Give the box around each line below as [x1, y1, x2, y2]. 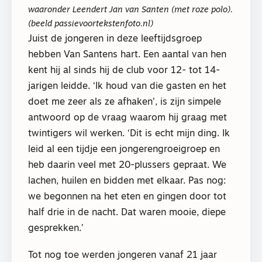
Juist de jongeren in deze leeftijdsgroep [28, 34, 202, 44]
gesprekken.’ [28, 223, 84, 233]
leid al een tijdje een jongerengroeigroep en [28, 144, 220, 154]
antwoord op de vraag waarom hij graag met [28, 113, 227, 123]
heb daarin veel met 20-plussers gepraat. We [28, 160, 226, 170]
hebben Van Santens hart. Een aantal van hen [28, 50, 226, 60]
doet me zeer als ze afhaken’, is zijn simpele [28, 97, 221, 107]
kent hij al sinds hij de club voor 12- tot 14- [28, 65, 220, 75]
